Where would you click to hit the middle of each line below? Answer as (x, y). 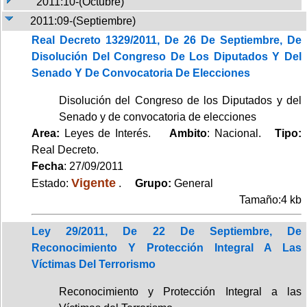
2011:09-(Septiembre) (83, 21)
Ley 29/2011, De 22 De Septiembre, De (167, 231)
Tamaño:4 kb (270, 199)
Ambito (188, 133)
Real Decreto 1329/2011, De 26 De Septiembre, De (167, 40)
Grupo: (149, 183)
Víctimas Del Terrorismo (94, 264)
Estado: (51, 183)
